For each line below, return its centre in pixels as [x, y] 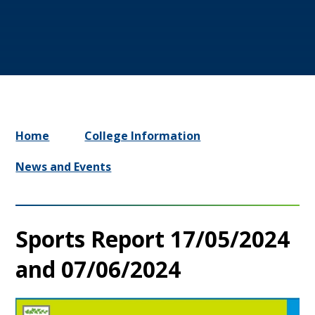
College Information [143, 135]
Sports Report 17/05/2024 [153, 238]
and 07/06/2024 [98, 269]
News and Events [64, 166]
